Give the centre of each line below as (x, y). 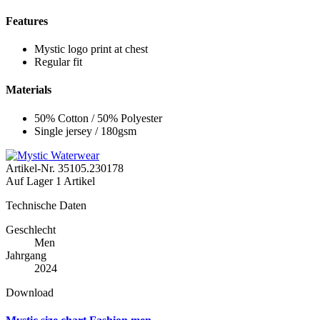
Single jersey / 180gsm (85, 131)
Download (30, 292)
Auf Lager (29, 181)
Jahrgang (26, 255)
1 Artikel (75, 181)
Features (27, 21)
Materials (29, 90)
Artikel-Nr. (32, 168)
